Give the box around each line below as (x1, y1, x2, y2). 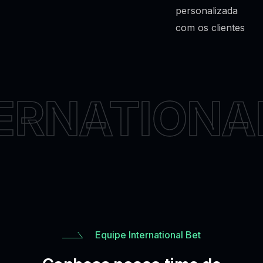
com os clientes (176, 21, 245, 33)
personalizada (176, 4, 238, 16)
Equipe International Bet (95, 228, 201, 241)
